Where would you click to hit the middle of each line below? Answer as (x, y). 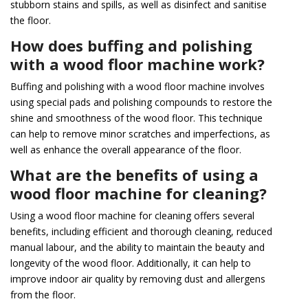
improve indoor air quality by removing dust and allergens (138, 279)
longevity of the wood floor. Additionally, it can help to (131, 263)
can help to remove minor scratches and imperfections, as (140, 134)
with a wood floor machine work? (137, 64)
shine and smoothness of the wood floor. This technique (136, 118)
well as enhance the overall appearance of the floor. (126, 150)
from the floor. (43, 295)
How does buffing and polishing (131, 46)
